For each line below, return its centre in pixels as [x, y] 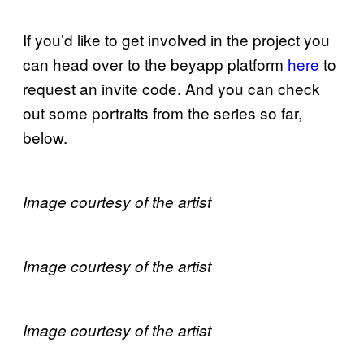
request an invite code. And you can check [171, 88]
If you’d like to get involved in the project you [176, 39]
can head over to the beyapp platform [155, 64]
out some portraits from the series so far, [162, 113]
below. [45, 137]
